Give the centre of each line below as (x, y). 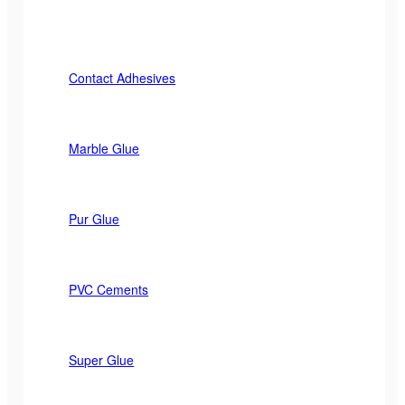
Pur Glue (94, 219)
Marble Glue (104, 149)
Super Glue (102, 360)
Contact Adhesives (122, 78)
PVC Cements (109, 290)
